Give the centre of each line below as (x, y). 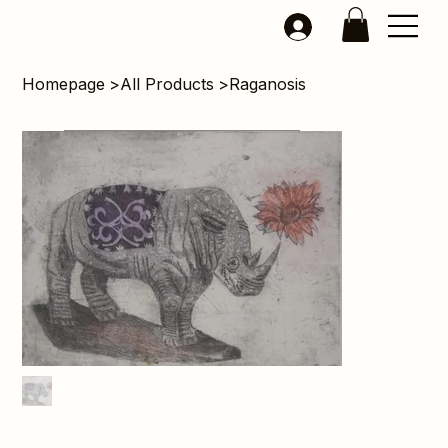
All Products (167, 84)
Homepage (64, 84)
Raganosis (268, 84)
